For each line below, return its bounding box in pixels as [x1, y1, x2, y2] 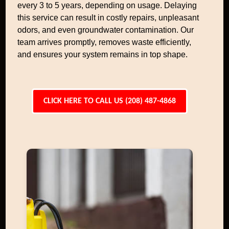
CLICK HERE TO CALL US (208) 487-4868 [43, 97, 176, 105]
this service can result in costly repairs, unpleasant [17, 13, 199, 22]
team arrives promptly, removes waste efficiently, [17, 38, 192, 47]
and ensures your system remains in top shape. [17, 50, 188, 59]
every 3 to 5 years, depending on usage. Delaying [17, 1, 197, 10]
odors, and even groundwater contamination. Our [17, 26, 194, 34]
